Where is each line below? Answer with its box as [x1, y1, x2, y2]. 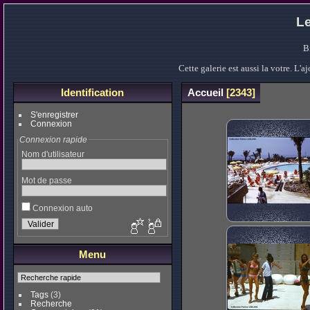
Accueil [187, 86, 224, 99]
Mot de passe [21, 176, 72, 185]
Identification [61, 86, 125, 99]
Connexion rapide [19, 135, 87, 145]
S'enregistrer [30, 110, 78, 120]
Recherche [30, 299, 72, 309]
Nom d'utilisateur [21, 149, 84, 159]
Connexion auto [30, 203, 93, 213]
